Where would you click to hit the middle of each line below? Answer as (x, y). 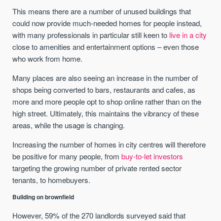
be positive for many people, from (67, 156)
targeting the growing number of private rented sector (97, 168)
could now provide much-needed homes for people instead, (107, 23)
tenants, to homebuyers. (52, 180)
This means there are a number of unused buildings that (102, 11)
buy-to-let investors (152, 156)
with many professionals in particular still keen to (91, 35)
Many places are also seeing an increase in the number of (105, 78)
